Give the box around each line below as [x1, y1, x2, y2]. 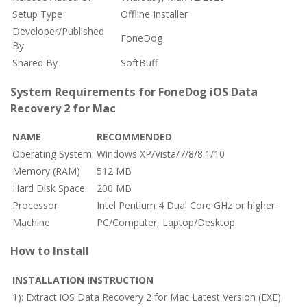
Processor [12, 198, 58, 212]
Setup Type [12, 8, 62, 21]
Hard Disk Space [12, 181, 85, 195]
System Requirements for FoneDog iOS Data [10, 84, 258, 99]
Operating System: [12, 147, 94, 160]
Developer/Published [12, 25, 104, 38]
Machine [12, 215, 50, 229]
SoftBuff [121, 56, 158, 70]
